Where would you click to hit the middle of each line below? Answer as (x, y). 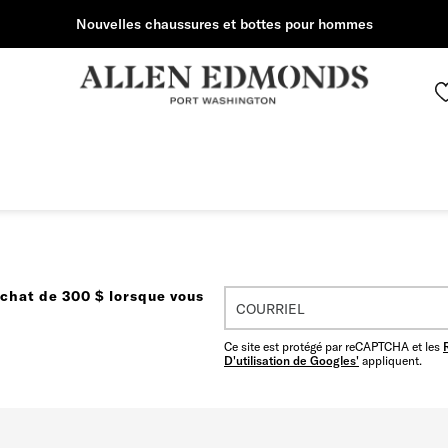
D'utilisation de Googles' (291, 361)
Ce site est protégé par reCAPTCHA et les (333, 347)
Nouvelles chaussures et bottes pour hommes (224, 24)
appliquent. (390, 361)
